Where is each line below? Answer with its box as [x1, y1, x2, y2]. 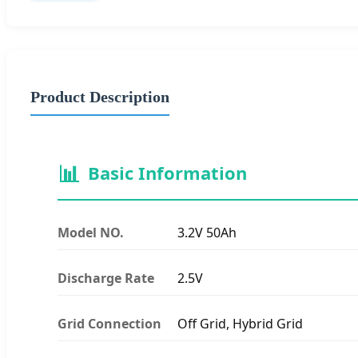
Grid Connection [58, 314, 161, 332]
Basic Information [88, 161, 247, 185]
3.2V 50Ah [177, 223, 237, 241]
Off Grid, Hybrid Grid [177, 314, 303, 332]
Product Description [30, 87, 169, 105]
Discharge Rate [58, 268, 154, 287]
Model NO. [58, 223, 124, 241]
